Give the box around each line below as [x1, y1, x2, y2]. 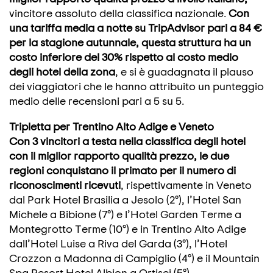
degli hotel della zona [9, 65, 115, 78]
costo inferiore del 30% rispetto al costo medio [9, 50, 238, 63]
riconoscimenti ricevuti [9, 178, 121, 191]
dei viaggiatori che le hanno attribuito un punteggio [9, 79, 264, 93]
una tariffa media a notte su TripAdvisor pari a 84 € [9, 21, 262, 34]
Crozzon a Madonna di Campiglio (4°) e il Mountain [9, 251, 260, 264]
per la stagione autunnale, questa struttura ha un [9, 35, 251, 49]
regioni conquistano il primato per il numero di [9, 163, 236, 177]
